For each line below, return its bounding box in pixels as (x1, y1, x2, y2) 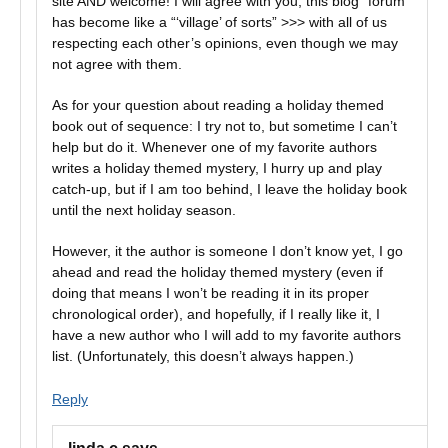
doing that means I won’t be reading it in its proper (52, 285, 369, 301)
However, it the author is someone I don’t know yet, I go (52, 243, 403, 259)
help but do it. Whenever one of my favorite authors (52, 139, 377, 155)
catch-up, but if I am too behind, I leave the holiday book (52, 181, 407, 197)
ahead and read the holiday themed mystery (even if (52, 264, 383, 280)
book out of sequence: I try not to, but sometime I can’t (52, 118, 397, 134)
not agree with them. (52, 56, 182, 72)
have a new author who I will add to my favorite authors (52, 327, 401, 343)
